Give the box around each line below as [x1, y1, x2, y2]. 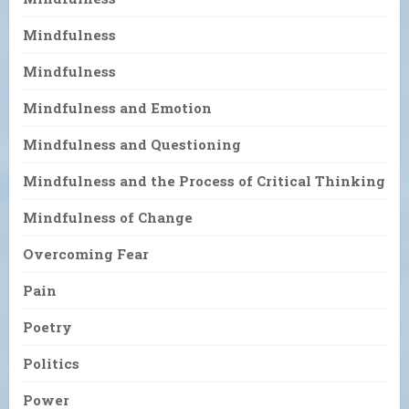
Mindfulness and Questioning [23, 135, 241, 154]
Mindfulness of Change [23, 208, 193, 227]
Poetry [23, 318, 72, 337]
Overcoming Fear [23, 245, 149, 264]
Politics [23, 354, 79, 373]
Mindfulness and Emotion [23, 99, 212, 118]
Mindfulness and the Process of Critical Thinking [23, 172, 385, 191]
